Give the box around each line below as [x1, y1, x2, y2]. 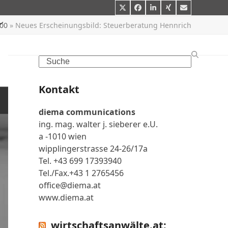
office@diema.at [39, 180, 101, 191]
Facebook [137, 5, 169, 15]
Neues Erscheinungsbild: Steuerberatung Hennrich [15, 20, 191, 30]
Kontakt [39, 82, 79, 96]
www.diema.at [39, 192, 94, 203]
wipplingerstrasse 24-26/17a [39, 143, 148, 154]
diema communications [39, 106, 135, 118]
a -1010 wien [39, 131, 87, 142]
